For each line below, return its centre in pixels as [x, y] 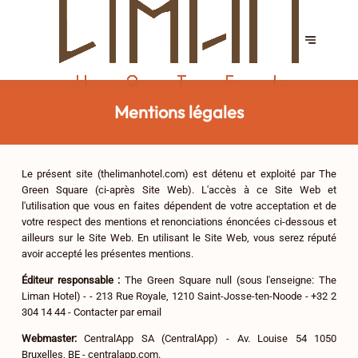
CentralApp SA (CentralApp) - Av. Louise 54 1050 [211, 338]
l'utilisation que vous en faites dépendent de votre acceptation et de [179, 205]
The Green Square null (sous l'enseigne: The [229, 280]
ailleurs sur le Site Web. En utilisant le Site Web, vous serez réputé [179, 237]
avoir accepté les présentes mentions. [107, 253]
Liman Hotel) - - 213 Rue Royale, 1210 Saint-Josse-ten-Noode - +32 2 [179, 296]
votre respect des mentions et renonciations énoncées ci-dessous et [179, 221]
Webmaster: [53, 338]
